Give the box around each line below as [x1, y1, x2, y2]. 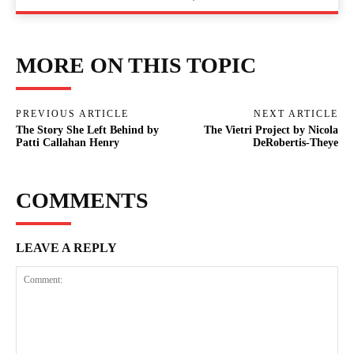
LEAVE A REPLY [16, 240, 117, 254]
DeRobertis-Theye [252, 136, 338, 149]
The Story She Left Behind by [16, 123, 159, 136]
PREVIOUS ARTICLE [16, 107, 129, 119]
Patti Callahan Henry [16, 136, 119, 149]
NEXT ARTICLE [253, 107, 338, 119]
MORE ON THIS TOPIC [16, 52, 256, 77]
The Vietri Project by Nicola [203, 123, 338, 136]
